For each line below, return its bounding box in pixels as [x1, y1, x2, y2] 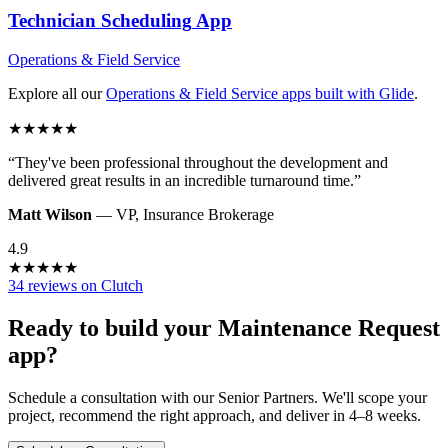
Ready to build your [8, 314, 218, 341]
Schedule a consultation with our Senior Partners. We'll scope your [8, 388, 427, 406]
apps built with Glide [278, 84, 414, 102]
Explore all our [8, 84, 102, 102]
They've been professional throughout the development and [15, 153, 388, 171]
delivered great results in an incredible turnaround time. [8, 171, 354, 189]
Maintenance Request [218, 314, 440, 341]
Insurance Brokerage [143, 205, 274, 223]
